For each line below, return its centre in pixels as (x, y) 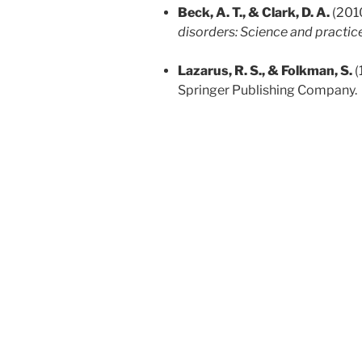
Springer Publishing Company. (267, 90)
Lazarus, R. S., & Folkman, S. (265, 71)
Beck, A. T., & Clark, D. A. (254, 13)
